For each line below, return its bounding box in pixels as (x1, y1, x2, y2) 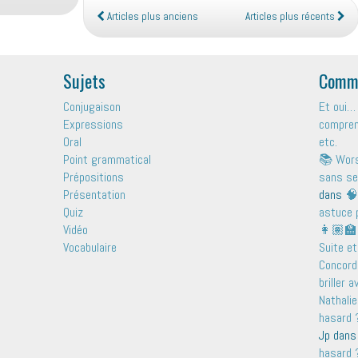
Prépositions (62, 168, 124, 185)
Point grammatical (62, 150, 151, 168)
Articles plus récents (245, 9, 337, 23)
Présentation (62, 185, 125, 203)
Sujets (62, 66, 105, 93)
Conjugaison (62, 97, 121, 115)
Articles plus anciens (105, 9, 198, 23)
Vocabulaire (62, 238, 117, 256)
